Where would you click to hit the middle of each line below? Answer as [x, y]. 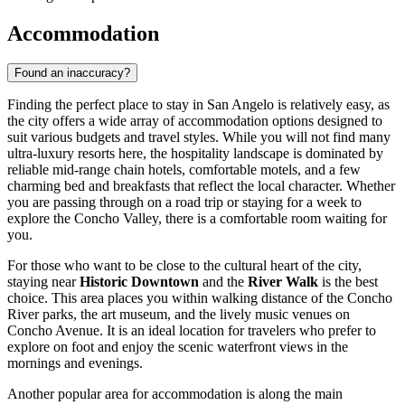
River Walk [283, 282]
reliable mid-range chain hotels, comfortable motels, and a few [184, 170]
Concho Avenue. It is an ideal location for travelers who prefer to [192, 331]
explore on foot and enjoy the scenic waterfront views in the [178, 347]
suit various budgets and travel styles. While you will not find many [199, 137]
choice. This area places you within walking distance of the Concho [200, 298]
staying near [43, 282]
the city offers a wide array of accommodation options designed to [195, 121]
